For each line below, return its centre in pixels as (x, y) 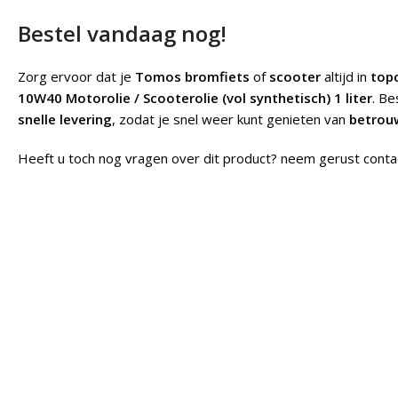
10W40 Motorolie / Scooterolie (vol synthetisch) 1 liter (195, 98)
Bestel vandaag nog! (122, 34)
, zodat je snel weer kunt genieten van (231, 119)
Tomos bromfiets (192, 77)
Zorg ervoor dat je (76, 77)
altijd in (346, 77)
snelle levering (65, 119)
